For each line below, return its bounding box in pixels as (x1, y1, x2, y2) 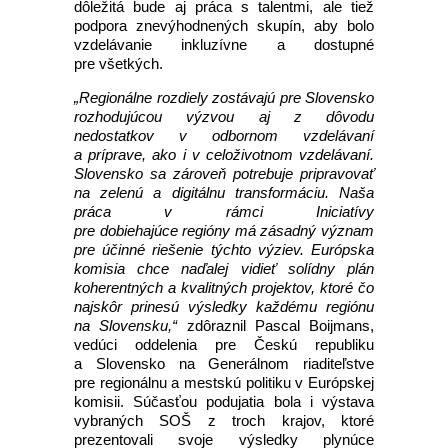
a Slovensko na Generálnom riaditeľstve (74, 355, 374, 372)
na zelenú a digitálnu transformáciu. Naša (74, 184, 374, 201)
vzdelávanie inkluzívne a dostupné (74, 36, 374, 53)
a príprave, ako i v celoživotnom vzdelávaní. (74, 146, 374, 163)
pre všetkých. (74, 55, 163, 72)
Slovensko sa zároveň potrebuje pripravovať (74, 165, 374, 182)
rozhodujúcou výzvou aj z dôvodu (74, 108, 374, 125)
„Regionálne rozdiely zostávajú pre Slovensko (74, 89, 374, 106)
